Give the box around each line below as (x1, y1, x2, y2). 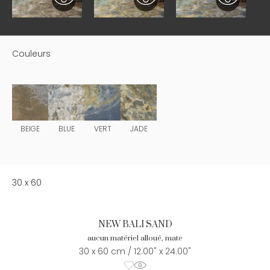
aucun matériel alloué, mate (87, 233, 183, 243)
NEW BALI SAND (98, 219, 172, 231)
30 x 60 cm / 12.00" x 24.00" (79, 245, 191, 258)
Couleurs (12, 48, 51, 60)
